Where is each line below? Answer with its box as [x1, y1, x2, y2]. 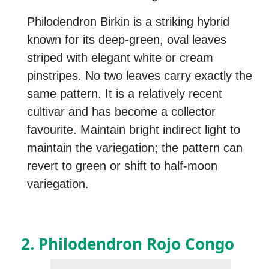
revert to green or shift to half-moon [27, 159, 217, 173]
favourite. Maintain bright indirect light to [27, 123, 240, 137]
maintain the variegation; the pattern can [27, 141, 243, 155]
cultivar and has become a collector [27, 105, 216, 119]
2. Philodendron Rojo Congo [21, 233, 234, 255]
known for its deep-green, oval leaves [27, 33, 226, 47]
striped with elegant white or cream [27, 51, 213, 65]
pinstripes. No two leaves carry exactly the [27, 69, 252, 83]
